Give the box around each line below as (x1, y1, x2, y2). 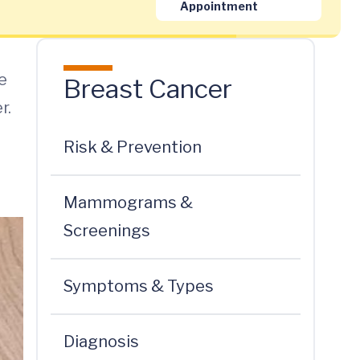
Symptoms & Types (63, 276, 214, 296)
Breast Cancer (63, 73, 232, 104)
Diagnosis (63, 332, 139, 351)
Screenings (63, 221, 150, 240)
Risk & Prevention (63, 137, 202, 157)
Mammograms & (63, 193, 193, 212)
